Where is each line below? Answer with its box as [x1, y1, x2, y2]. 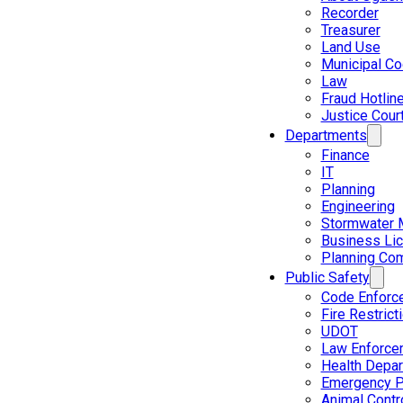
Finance [320, 146, 370, 164]
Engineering [320, 197, 395, 215]
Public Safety [284, 268, 370, 286]
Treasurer [320, 21, 381, 39]
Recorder [320, 4, 379, 22]
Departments [284, 126, 367, 144]
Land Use [320, 38, 381, 56]
